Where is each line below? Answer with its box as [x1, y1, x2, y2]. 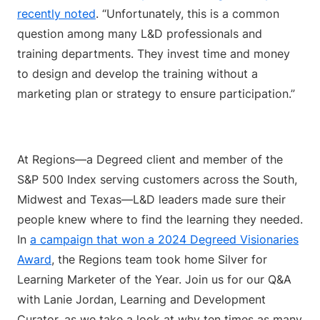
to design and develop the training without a [17, 66, 258, 81]
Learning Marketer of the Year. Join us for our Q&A [17, 272, 291, 286]
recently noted [17, 6, 96, 21]
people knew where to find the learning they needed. [17, 212, 303, 226]
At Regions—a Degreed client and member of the [17, 152, 283, 166]
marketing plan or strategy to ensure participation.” [17, 86, 295, 101]
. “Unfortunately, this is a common [96, 6, 279, 21]
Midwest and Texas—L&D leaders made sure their [17, 192, 286, 206]
